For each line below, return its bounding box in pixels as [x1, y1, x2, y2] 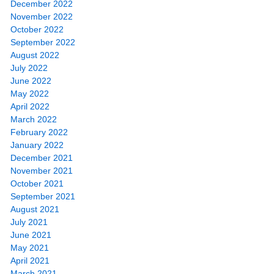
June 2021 [10, 229, 51, 240]
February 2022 [10, 127, 68, 137]
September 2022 [10, 37, 75, 47]
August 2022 [10, 50, 59, 60]
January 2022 [10, 139, 64, 150]
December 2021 [10, 152, 73, 163]
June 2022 [10, 75, 51, 86]
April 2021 [10, 255, 50, 265]
